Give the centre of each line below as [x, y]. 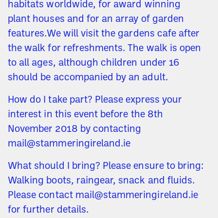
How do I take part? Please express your [95, 100]
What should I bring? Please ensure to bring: [106, 167]
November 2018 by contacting [75, 130]
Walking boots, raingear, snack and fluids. [101, 181]
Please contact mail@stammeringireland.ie [103, 196]
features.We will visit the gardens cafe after [104, 34]
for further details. [48, 210]
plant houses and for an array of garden [96, 20]
